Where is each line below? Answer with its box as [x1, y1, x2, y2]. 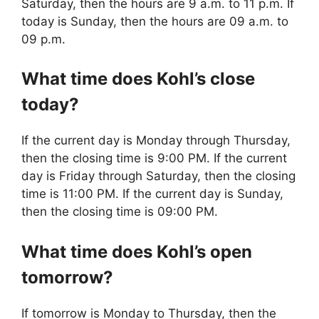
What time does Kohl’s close [21, 68, 255, 90]
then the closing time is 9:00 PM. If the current [21, 151, 287, 166]
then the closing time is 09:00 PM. [21, 204, 218, 219]
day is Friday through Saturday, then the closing [21, 169, 296, 184]
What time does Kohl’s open [21, 241, 252, 262]
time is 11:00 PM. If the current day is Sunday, [21, 187, 283, 202]
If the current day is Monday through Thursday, [21, 133, 291, 148]
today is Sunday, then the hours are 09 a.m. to [21, 14, 288, 28]
